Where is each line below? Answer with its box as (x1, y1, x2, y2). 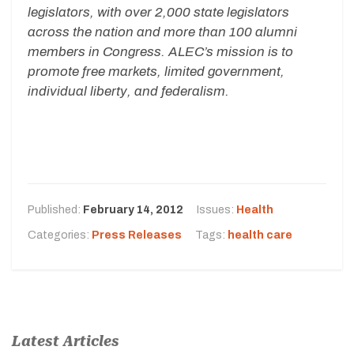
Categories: (28, 229, 92, 242)
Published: (28, 204, 83, 217)
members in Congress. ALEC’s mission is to (28, 43, 293, 59)
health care (228, 229, 292, 242)
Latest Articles (12, 333, 119, 350)
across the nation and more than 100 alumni (28, 24, 297, 40)
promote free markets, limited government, (28, 63, 284, 79)
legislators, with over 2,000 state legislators (28, 4, 289, 20)
